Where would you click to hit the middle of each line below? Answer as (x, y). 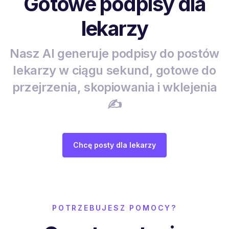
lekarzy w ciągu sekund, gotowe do (114, 70)
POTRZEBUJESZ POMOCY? (114, 208)
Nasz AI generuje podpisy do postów (114, 53)
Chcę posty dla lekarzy (114, 145)
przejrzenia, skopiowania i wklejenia (114, 87)
